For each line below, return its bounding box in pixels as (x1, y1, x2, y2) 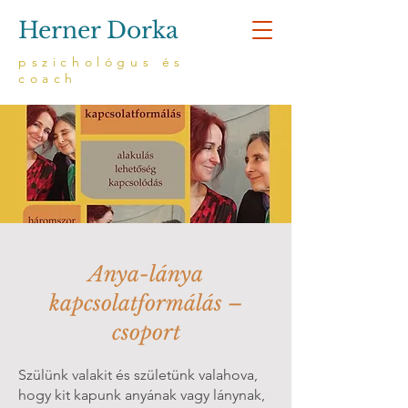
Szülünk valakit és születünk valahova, (18, 366, 258, 383)
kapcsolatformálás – (48, 291, 243, 316)
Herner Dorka (18, 16, 178, 45)
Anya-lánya (88, 261, 203, 287)
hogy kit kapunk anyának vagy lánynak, (18, 386, 265, 403)
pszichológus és (18, 54, 186, 70)
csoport (111, 320, 180, 345)
